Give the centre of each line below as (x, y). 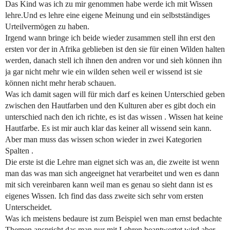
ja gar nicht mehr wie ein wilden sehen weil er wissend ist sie (104, 72)
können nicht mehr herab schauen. (61, 83)
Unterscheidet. (28, 207)
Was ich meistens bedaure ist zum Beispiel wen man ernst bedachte (113, 219)
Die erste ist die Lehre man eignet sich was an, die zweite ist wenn (112, 162)
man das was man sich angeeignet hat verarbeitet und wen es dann (112, 174)
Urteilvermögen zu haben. (47, 27)
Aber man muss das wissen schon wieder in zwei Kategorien (103, 140)
